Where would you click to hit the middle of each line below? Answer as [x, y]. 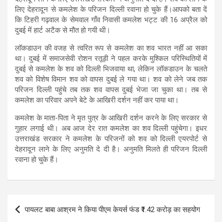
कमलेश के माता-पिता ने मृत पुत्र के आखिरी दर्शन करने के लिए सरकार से [111, 118]
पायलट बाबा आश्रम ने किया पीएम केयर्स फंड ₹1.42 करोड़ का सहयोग [112, 210]
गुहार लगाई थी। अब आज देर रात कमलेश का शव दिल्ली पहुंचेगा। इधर [111, 129]
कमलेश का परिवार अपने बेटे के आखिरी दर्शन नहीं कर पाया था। [97, 100]
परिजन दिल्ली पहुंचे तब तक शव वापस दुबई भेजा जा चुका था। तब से [111, 90]
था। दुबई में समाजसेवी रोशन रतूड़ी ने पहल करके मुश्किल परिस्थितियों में [111, 59]
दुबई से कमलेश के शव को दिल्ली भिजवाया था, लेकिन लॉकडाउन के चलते [111, 69]
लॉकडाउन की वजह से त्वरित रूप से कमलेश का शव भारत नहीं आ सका [111, 48]
